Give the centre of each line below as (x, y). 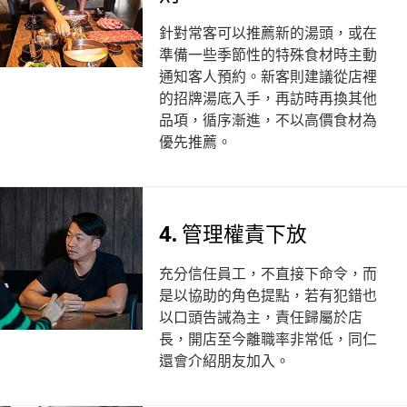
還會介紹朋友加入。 (224, 359)
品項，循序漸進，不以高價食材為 (268, 119)
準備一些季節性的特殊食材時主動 (268, 53)
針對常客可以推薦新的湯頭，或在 (268, 31)
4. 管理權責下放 (233, 232)
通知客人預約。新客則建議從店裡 (268, 75)
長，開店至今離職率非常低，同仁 (268, 338)
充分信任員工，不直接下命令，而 (268, 272)
